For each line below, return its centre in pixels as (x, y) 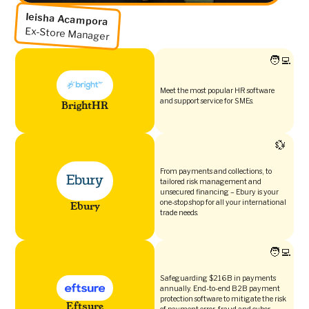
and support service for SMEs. (207, 101)
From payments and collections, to (216, 171)
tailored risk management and (211, 181)
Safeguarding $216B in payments (218, 278)
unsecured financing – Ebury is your (219, 192)
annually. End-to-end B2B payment (220, 288)
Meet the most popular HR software (217, 91)
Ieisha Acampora (68, 19)
